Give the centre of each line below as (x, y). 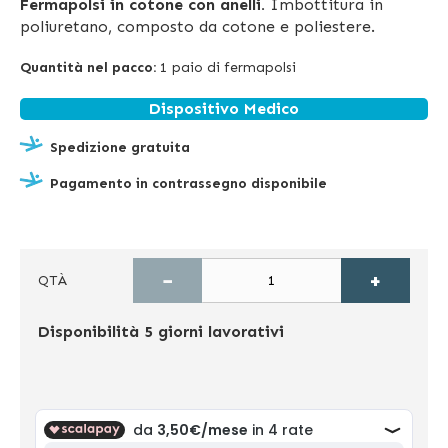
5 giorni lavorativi (214, 332)
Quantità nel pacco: (90, 68)
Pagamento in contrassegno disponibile (188, 184)
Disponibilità (88, 332)
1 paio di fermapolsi (228, 68)
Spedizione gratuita (120, 148)
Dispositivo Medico (224, 109)
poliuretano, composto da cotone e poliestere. (197, 27)
